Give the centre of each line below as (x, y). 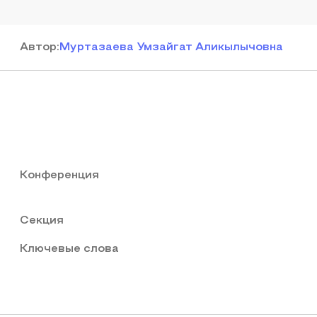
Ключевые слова (69, 249)
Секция (42, 221)
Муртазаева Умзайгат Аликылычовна (171, 47)
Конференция (59, 175)
